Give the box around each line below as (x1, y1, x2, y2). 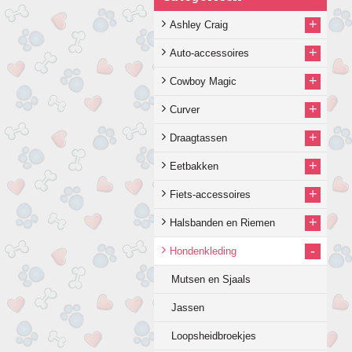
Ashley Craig (170, 19, 228, 31)
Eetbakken (170, 160, 218, 172)
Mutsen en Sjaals (171, 273, 251, 285)
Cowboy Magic (170, 75, 236, 87)
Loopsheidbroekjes (171, 330, 256, 342)
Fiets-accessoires (170, 189, 251, 200)
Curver (170, 104, 200, 115)
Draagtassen (170, 132, 227, 144)
